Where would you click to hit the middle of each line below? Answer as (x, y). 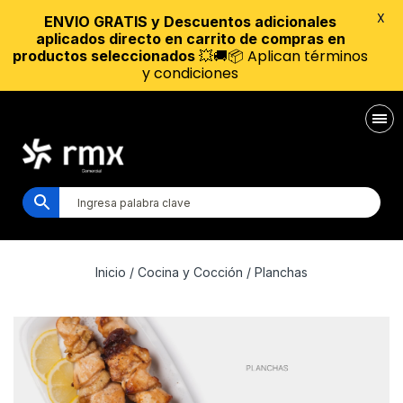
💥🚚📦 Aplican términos (282, 56)
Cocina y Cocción (190, 272)
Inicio (111, 272)
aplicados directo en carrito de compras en (190, 39)
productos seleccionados (104, 56)
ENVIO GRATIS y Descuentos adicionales (190, 22)
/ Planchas (275, 272)
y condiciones (190, 73)
